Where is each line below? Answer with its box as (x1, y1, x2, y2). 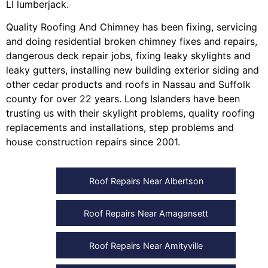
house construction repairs (6, 135, 127, 148)
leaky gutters (6, 63, 65, 76)
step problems (149, 121, 214, 133)
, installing (65, 63, 114, 76)
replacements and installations (6, 121, 144, 133)
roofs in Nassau (125, 78, 196, 90)
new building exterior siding (114, 63, 239, 76)
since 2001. (127, 135, 180, 148)
